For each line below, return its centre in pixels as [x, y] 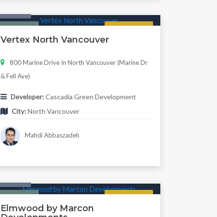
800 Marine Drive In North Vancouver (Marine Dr [78, 62]
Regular [129, 28]
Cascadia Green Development [90, 96]
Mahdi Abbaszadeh [52, 135]
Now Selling [129, 197]
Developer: [27, 96]
